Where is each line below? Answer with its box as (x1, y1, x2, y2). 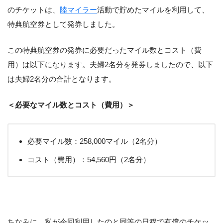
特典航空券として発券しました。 (7, 20, 119, 29)
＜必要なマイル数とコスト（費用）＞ (7, 100, 134, 109)
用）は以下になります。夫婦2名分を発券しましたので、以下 (7, 60, 213, 69)
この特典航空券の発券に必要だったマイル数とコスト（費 (7, 46, 202, 55)
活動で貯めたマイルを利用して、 (97, 5, 209, 14)
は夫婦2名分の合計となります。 (7, 75, 116, 84)
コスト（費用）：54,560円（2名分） (27, 155, 150, 164)
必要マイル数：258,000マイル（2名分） (27, 136, 162, 145)
